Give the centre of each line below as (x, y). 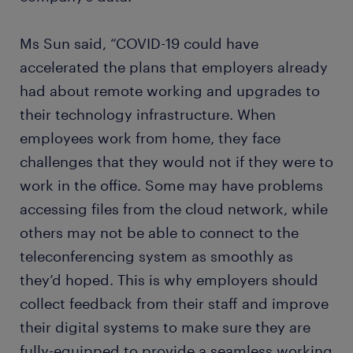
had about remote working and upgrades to (170, 91)
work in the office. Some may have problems (171, 185)
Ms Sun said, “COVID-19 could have (139, 43)
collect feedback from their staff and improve (174, 303)
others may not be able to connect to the (159, 232)
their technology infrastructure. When (148, 114)
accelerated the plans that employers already (174, 67)
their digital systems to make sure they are (165, 327)
